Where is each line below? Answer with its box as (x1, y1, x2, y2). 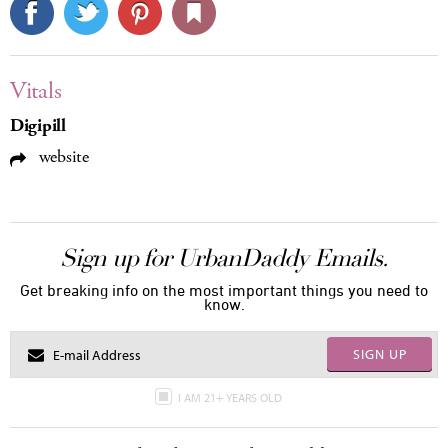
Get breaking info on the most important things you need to (20, 281, 428, 299)
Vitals (10, 75, 62, 107)
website (34, 145, 89, 169)
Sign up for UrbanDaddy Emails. (60, 243, 388, 273)
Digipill (10, 114, 66, 138)
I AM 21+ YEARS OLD (177, 390, 285, 405)
